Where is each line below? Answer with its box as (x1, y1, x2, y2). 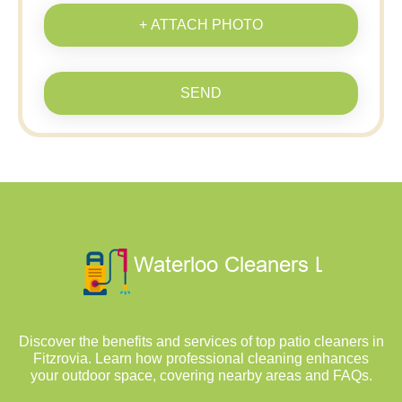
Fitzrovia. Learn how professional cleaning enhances (33, 351, 369, 366)
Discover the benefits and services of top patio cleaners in (18, 334, 384, 349)
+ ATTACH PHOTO (139, 17, 263, 32)
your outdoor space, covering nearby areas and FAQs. (30, 368, 372, 383)
